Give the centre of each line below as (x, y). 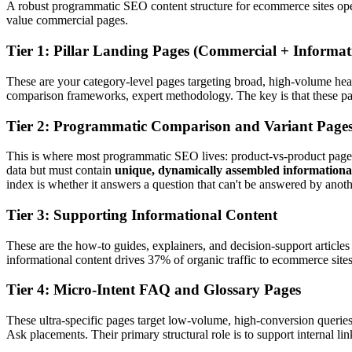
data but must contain (60, 170)
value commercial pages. (67, 20)
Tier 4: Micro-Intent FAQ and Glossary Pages (154, 290)
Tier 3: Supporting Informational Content (142, 215)
